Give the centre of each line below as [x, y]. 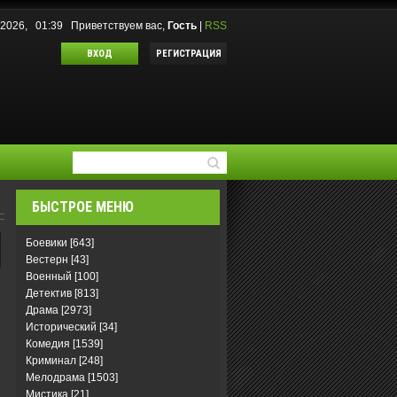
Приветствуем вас [117, 26]
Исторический [61, 327]
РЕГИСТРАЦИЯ [188, 54]
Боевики [47, 243]
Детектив [49, 293]
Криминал [51, 361]
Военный [49, 276]
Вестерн [47, 260]
